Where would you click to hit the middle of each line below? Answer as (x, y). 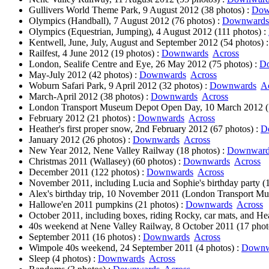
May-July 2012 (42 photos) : (84, 75)
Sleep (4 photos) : (63, 258)
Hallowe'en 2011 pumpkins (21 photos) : (107, 204)
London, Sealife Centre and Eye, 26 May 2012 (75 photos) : (144, 64)
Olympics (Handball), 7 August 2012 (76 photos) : (125, 21)
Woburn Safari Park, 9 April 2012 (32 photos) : (119, 86)
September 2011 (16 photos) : (86, 237)
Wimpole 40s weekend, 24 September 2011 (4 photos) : (135, 248)
